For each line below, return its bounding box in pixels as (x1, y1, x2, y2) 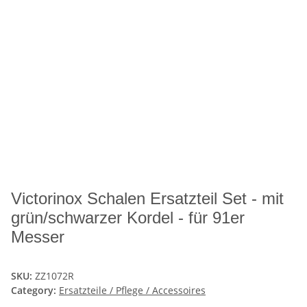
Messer (11, 228, 64, 247)
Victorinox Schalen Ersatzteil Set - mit (11, 189, 284, 208)
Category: (11, 284, 59, 297)
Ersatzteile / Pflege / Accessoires (59, 284, 206, 297)
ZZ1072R (35, 269, 74, 283)
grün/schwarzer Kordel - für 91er (11, 208, 245, 228)
